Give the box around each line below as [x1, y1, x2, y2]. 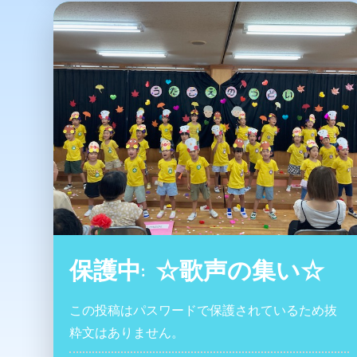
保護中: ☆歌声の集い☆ [69, 250, 325, 289]
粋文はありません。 [69, 324, 185, 340]
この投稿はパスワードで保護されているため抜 [69, 301, 338, 318]
